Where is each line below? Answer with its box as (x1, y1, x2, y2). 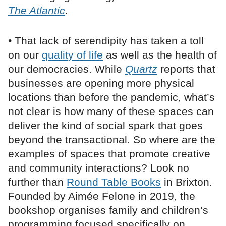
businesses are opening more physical (8, 77, 194, 89)
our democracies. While (8, 63, 125, 75)
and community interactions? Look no (8, 162, 189, 174)
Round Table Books (67, 176, 161, 188)
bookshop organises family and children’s (8, 204, 208, 216)
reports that (157, 63, 215, 75)
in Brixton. (161, 176, 212, 188)
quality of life (42, 49, 103, 61)
